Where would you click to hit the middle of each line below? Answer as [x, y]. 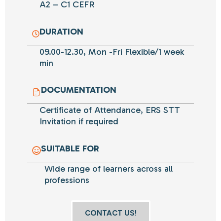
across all [153, 168]
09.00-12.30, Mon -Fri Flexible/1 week [112, 52]
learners [119, 168]
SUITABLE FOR [70, 148]
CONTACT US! [110, 213]
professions [67, 180]
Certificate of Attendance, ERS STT [110, 110]
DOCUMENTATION [79, 90]
